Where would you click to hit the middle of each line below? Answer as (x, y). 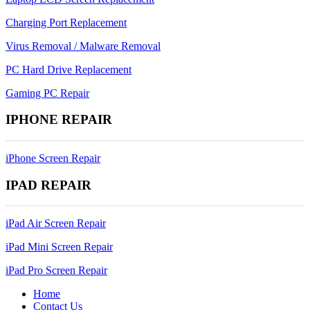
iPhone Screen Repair (53, 158)
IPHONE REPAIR (59, 120)
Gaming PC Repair (47, 93)
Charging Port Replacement (66, 22)
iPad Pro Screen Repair (56, 271)
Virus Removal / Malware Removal (83, 46)
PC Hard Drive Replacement (69, 69)
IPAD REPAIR (48, 185)
